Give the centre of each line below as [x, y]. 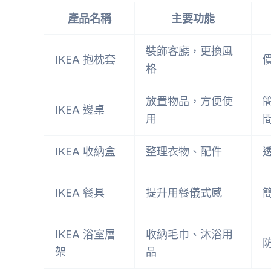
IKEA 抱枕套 [85, 59]
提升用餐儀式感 [184, 192]
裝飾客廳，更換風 [189, 51]
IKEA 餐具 [80, 192]
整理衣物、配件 [184, 151]
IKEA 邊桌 [80, 109]
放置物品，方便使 [189, 101]
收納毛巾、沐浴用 [189, 234]
